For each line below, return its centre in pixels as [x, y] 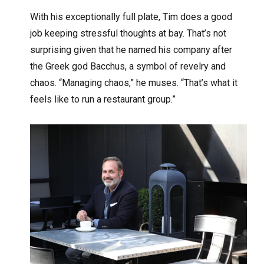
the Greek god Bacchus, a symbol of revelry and [128, 66]
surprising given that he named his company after [131, 49]
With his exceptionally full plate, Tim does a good [131, 16]
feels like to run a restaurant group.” [103, 99]
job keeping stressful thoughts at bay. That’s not [128, 33]
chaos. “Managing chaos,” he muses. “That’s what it [134, 82]
